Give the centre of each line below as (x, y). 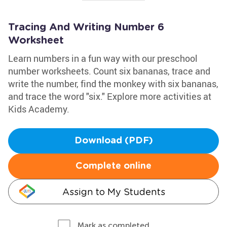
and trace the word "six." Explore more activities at (110, 96)
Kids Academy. (39, 109)
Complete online (113, 166)
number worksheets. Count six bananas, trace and (109, 71)
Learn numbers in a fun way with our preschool (103, 58)
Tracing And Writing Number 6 (86, 27)
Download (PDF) (113, 141)
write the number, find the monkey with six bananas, (113, 84)
